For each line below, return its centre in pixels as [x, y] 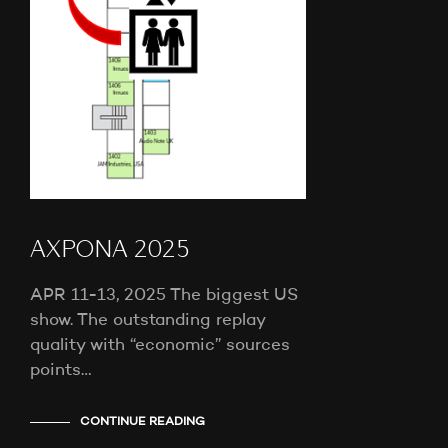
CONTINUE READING [142, 422]
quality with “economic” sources [160, 346]
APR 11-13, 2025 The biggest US [164, 296]
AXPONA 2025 [110, 251]
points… [60, 371]
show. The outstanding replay [147, 321]
